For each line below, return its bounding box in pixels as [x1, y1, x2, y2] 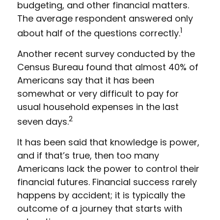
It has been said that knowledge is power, [17, 136, 199, 148]
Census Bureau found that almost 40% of [17, 61, 198, 73]
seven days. [17, 115, 69, 128]
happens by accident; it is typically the [17, 189, 185, 201]
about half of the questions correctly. [17, 27, 180, 39]
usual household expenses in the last [17, 101, 179, 113]
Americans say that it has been [17, 74, 154, 86]
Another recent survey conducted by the [17, 48, 195, 60]
